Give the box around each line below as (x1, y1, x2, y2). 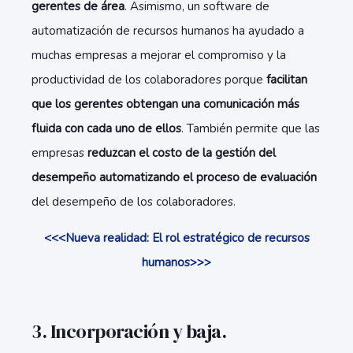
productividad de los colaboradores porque (32, 72, 266, 87)
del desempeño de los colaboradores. (32, 194, 239, 210)
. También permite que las (181, 121, 320, 136)
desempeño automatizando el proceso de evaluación (32, 169, 317, 185)
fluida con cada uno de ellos (32, 121, 181, 136)
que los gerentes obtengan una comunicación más (32, 96, 299, 112)
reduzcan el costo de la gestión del (87, 145, 276, 161)
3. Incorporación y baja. (32, 318, 226, 344)
